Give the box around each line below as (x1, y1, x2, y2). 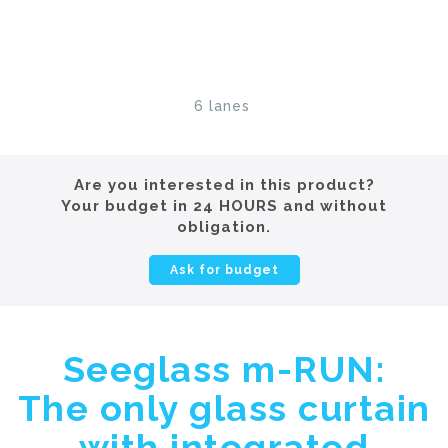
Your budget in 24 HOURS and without (61, 196, 387, 215)
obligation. (177, 217, 271, 236)
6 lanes (193, 97, 250, 114)
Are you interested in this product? (73, 175, 375, 194)
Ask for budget (169, 262, 279, 277)
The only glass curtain (17, 386, 431, 429)
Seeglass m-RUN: (62, 347, 386, 390)
